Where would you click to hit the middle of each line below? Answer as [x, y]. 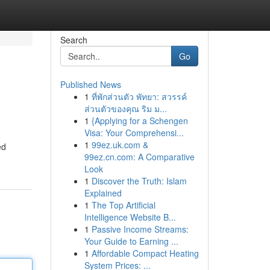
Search [74, 40]
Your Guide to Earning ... [131, 241]
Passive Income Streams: [140, 229]
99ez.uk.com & [120, 145]
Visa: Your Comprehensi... [134, 133]
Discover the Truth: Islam [139, 181]
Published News [90, 84]
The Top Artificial [123, 205]
